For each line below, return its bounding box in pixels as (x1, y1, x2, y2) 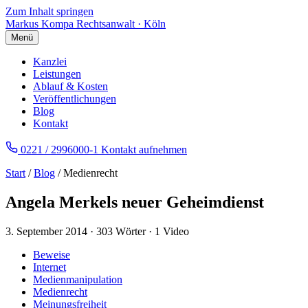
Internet (33, 261, 66, 273)
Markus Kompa (5, 18, 74, 30)
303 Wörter (96, 225, 146, 237)
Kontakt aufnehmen (101, 144, 187, 155)
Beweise (33, 248, 70, 261)
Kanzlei (33, 56, 67, 67)
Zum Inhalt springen (5, 5, 93, 17)
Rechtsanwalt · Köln (76, 18, 166, 30)
